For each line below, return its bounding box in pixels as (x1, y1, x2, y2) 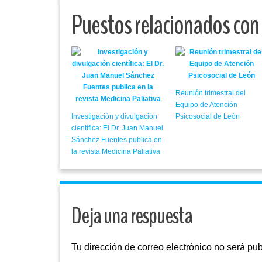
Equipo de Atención (175, 101, 237, 109)
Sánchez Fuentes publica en (71, 136, 162, 144)
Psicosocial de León (175, 112, 240, 121)
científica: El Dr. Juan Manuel (71, 124, 163, 133)
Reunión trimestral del (175, 89, 246, 98)
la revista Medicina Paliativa (71, 147, 160, 156)
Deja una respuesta (71, 201, 192, 232)
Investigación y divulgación (71, 112, 157, 121)
